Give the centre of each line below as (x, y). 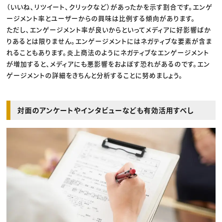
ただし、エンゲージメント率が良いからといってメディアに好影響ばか (109, 30)
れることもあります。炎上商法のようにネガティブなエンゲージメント (108, 53)
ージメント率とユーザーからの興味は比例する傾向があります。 (101, 18)
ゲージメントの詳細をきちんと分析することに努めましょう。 (95, 75)
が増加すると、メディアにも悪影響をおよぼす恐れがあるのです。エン (109, 64)
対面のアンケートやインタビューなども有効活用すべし (106, 110)
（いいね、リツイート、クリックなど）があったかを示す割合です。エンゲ (110, 7)
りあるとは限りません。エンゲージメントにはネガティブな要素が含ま (110, 41)
